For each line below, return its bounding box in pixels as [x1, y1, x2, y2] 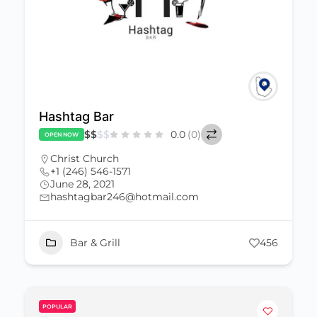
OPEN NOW [45, 131, 79, 138]
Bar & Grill [70, 236, 120, 249]
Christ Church [50, 152, 119, 165]
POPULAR [42, 303, 72, 310]
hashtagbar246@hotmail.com [50, 190, 199, 203]
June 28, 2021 [50, 178, 115, 190]
